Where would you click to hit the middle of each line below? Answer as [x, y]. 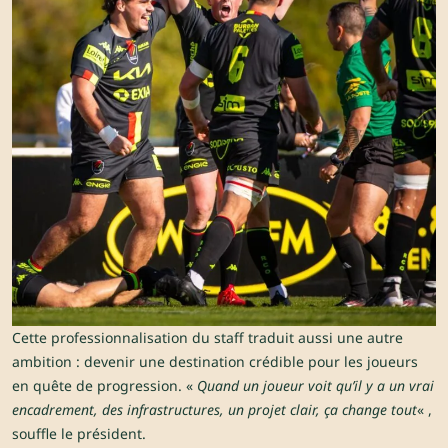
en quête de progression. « [104, 386]
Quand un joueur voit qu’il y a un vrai [315, 386]
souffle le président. [79, 434]
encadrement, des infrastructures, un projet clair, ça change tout [214, 410]
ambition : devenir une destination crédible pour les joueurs [215, 362]
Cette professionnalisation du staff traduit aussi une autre [207, 338]
